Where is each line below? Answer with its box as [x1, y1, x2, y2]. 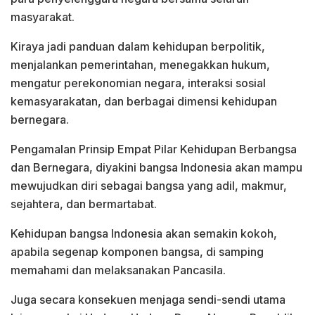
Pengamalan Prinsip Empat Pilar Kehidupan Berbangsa [11, 141, 297, 156]
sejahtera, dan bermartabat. [11, 196, 157, 211]
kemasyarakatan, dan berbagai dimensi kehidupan [11, 94, 277, 108]
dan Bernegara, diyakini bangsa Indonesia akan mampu [11, 160, 302, 174]
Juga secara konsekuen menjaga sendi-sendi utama [11, 292, 285, 307]
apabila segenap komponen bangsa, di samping [11, 244, 264, 259]
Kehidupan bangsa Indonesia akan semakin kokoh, [11, 226, 277, 240]
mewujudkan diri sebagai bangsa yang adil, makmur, [11, 178, 287, 193]
